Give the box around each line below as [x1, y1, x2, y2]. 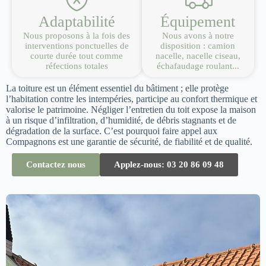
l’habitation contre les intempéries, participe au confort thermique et [6, 94, 257, 104]
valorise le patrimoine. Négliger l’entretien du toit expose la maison [6, 104, 256, 115]
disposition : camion [160, 41, 236, 50]
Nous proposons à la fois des [23, 31, 131, 40]
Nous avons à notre [161, 31, 234, 40]
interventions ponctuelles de [24, 41, 129, 50]
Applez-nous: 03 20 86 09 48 [114, 160, 224, 169]
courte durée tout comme [30, 51, 123, 61]
